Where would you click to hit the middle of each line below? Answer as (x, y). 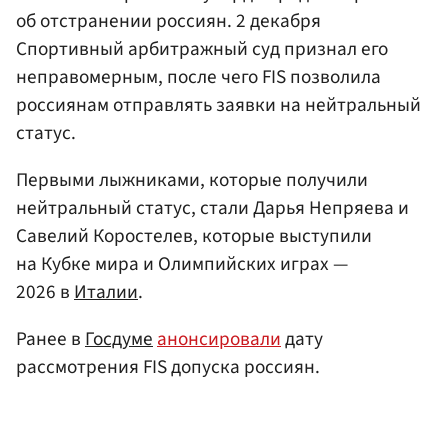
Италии (106, 291)
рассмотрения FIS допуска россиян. (168, 366)
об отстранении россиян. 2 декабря (168, 20)
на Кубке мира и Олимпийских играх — (182, 263)
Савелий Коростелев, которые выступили (194, 235)
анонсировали (219, 338)
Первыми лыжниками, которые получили (192, 179)
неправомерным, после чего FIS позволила (198, 76)
